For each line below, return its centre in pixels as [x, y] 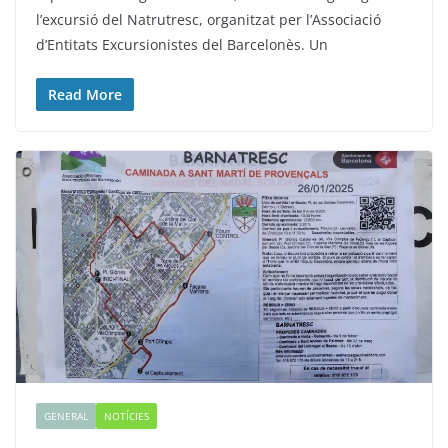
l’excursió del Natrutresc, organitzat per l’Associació [208, 20]
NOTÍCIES [126, 415]
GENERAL [66, 415]
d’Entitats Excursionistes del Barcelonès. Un [182, 45]
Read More [85, 95]
